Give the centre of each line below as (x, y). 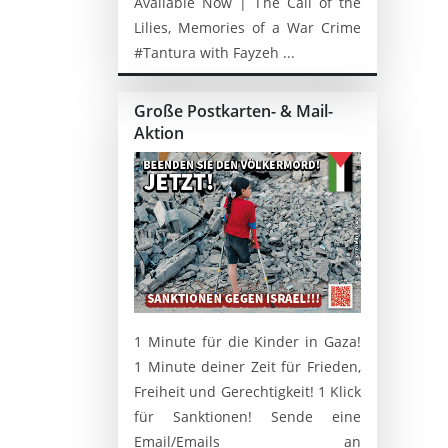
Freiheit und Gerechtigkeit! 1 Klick (247, 391)
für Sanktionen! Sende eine (247, 416)
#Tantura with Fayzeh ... (214, 52)
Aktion (159, 132)
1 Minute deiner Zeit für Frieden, (247, 366)
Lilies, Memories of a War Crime (247, 27)
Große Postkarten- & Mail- (233, 110)
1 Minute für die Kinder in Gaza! (247, 341)
